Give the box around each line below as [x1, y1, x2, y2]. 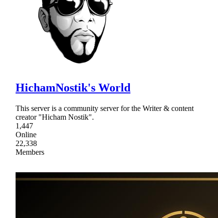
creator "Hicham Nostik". [16, 112, 94, 121]
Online [16, 130, 36, 139]
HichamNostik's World [16, 81, 130, 94]
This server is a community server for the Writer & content [16, 104, 194, 112]
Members [16, 147, 44, 156]
